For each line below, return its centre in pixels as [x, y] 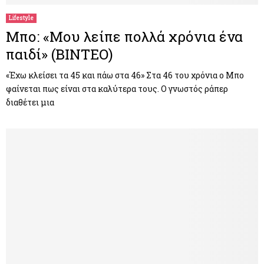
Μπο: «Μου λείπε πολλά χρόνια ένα [124, 37]
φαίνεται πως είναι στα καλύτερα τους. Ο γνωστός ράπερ [117, 89]
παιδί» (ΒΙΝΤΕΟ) [60, 55]
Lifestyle [21, 18]
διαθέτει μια [30, 103]
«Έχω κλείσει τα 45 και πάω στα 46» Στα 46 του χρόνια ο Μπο [125, 75]
